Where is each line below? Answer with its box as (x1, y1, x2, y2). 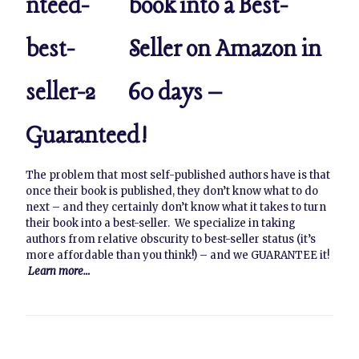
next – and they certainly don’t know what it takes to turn (26, 200, 326, 215)
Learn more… (28, 264, 91, 279)
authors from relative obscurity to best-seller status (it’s (26, 232, 316, 247)
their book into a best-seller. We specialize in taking (26, 216, 296, 231)
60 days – (128, 79, 223, 109)
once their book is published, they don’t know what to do (26, 184, 318, 199)
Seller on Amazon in (128, 35, 321, 66)
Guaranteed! (26, 122, 147, 152)
